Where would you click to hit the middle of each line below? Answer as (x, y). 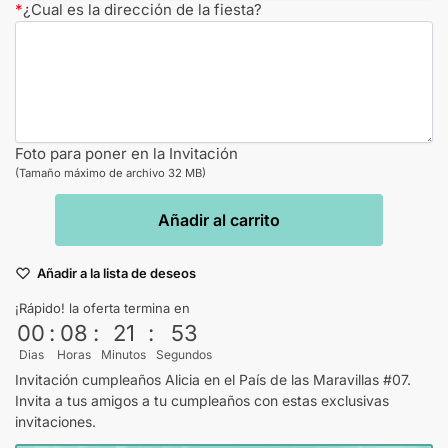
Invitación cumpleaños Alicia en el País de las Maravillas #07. (213, 380)
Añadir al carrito (219, 220)
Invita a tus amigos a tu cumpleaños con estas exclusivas (202, 401)
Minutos (123, 355)
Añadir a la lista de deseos (116, 273)
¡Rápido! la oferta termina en (102, 308)
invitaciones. (55, 422)
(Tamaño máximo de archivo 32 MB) (110, 173)
